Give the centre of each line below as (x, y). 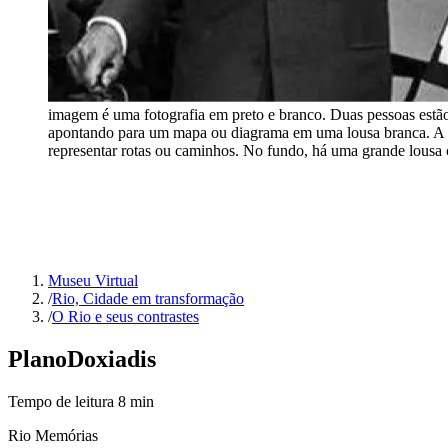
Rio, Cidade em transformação (148, 298)
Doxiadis (111, 358)
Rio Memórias (53, 435)
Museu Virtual (93, 280)
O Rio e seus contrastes (125, 316)
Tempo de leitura (63, 401)
